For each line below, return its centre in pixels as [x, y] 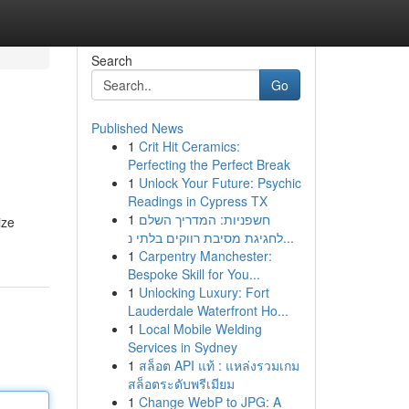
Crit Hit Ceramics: [189, 146]
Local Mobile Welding [200, 329]
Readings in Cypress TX [197, 201]
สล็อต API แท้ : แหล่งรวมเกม [219, 365]
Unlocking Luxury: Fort [204, 292]
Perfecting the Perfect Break [209, 164]
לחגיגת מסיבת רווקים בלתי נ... [288, 237]
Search [111, 60]
